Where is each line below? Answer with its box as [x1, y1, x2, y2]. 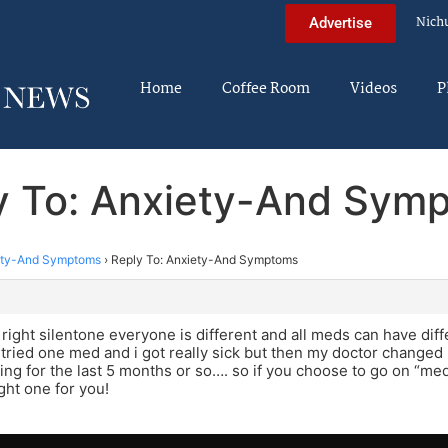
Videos [350, 77, 397, 101]
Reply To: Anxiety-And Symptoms [111, 251, 298, 267]
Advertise [309, 13, 372, 32]
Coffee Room [222, 77, 310, 101]
